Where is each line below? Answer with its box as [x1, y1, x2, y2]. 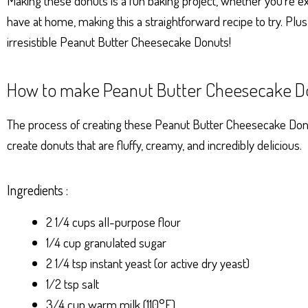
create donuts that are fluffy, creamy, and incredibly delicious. [7, 136, 302, 154]
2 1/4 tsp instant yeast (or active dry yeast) [46, 254, 250, 272]
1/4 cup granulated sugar [46, 234, 166, 252]
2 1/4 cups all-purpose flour [46, 213, 181, 231]
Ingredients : [7, 181, 68, 199]
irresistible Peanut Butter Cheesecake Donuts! [7, 33, 231, 51]
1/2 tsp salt [46, 275, 99, 293]
